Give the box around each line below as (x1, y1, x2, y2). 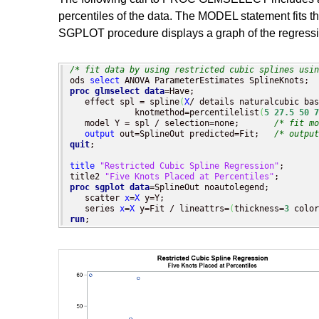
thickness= (234, 204, 284, 214)
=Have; (164, 86, 194, 97)
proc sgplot (70, 182, 125, 193)
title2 (70, 172, 105, 182)
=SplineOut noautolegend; (150, 182, 269, 193)
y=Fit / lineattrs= (135, 204, 229, 214)
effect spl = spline (70, 97, 179, 108)
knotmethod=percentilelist (70, 108, 259, 118)
